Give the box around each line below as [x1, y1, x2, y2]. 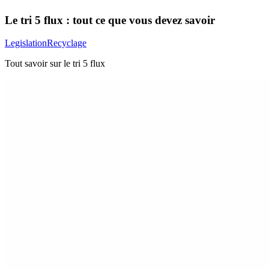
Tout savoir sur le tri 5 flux [5, 58, 105, 69]
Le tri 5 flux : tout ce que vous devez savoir [5, 13, 215, 26]
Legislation [5, 38, 47, 49]
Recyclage [47, 38, 86, 49]
